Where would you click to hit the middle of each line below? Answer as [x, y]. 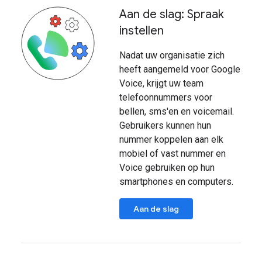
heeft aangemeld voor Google [180, 69]
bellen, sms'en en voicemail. [177, 111]
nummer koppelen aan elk [171, 139]
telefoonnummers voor [166, 97]
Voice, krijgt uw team [161, 83]
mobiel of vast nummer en [173, 154]
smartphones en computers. [176, 182]
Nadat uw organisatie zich [172, 55]
